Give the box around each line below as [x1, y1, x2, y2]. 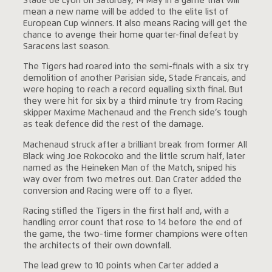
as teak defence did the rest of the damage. [22, 120, 203, 129]
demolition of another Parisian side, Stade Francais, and [22, 74, 246, 83]
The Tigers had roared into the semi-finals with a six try [22, 63, 249, 72]
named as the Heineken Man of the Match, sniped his [22, 163, 236, 172]
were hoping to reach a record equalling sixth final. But [22, 86, 243, 95]
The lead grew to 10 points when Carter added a [22, 262, 219, 271]
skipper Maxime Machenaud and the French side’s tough [22, 109, 247, 118]
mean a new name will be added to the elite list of [22, 7, 228, 16]
